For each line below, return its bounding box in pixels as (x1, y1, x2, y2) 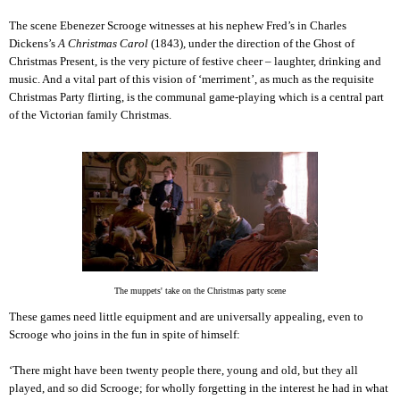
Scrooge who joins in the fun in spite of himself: (9, 328, 240, 342)
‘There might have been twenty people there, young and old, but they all (9, 363, 358, 378)
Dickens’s (9, 36, 58, 50)
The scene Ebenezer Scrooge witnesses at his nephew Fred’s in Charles (9, 18, 346, 32)
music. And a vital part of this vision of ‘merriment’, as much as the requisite (9, 71, 374, 86)
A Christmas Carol (58, 36, 148, 50)
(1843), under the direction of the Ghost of (148, 36, 354, 50)
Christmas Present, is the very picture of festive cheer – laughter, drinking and (9, 54, 381, 68)
